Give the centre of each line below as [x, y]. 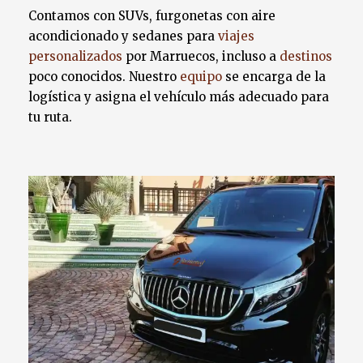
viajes [236, 36]
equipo [201, 77]
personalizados [75, 57]
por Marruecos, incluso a [201, 57]
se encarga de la [274, 77]
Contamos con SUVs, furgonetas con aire [152, 16]
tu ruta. [50, 117]
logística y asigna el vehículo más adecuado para [179, 97]
